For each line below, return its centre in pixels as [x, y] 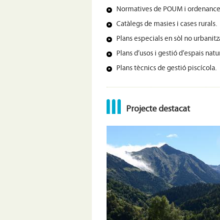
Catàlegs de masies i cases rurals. [167, 25]
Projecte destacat [158, 110]
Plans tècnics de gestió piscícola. [166, 69]
